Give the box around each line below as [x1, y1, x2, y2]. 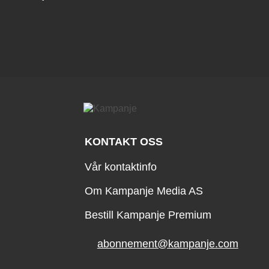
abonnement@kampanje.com [97, 238, 238, 250]
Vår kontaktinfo [84, 160, 157, 173]
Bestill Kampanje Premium [84, 209, 211, 222]
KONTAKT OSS [84, 135, 163, 148]
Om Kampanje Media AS [84, 184, 203, 197]
